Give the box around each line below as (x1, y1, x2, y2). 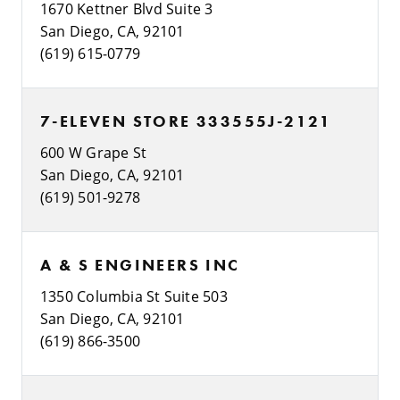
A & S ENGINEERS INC (40, 254, 240, 275)
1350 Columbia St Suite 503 (40, 286, 228, 305)
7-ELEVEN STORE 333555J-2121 (40, 110, 332, 131)
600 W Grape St (40, 142, 147, 162)
